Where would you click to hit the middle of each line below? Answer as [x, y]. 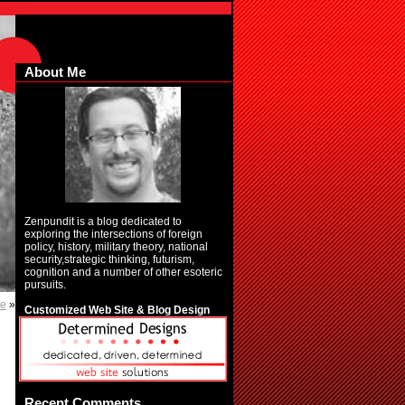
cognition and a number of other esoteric [123, 272]
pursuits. [45, 285]
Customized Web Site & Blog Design [117, 310]
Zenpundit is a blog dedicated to [103, 221]
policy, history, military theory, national [116, 247]
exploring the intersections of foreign [113, 234]
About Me [55, 72]
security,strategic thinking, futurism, [109, 259]
